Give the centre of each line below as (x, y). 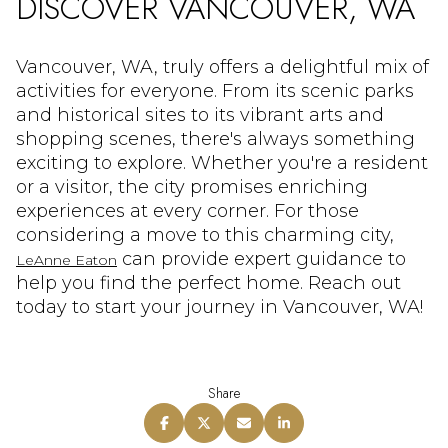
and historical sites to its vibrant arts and (200, 114)
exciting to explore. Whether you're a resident (222, 162)
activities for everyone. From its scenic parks (215, 90)
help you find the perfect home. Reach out (208, 282)
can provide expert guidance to (261, 258)
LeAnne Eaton (66, 259)
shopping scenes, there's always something (215, 138)
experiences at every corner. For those (187, 210)
